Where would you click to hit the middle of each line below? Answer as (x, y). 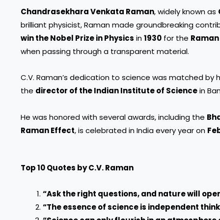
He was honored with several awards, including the (114, 117)
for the (176, 38)
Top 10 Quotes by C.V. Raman (77, 167)
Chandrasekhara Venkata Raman (87, 12)
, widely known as (186, 12)
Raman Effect (48, 130)
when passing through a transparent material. (105, 51)
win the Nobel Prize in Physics (77, 38)
